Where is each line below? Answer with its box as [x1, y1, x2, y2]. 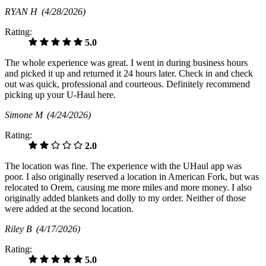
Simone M [5, 110, 47, 121]
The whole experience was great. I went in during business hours [5, 58, 248, 68]
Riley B [5, 224, 36, 235]
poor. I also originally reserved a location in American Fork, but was [5, 172, 259, 182]
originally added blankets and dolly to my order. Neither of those [5, 193, 246, 204]
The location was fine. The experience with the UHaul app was [5, 161, 242, 172]
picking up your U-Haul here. [5, 90, 116, 100]
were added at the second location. [5, 204, 134, 214]
